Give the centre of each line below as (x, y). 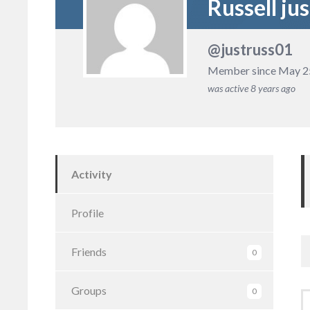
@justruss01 (250, 50)
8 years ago (273, 89)
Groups (89, 291)
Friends (89, 252)
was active (228, 89)
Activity (92, 174)
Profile (88, 213)
